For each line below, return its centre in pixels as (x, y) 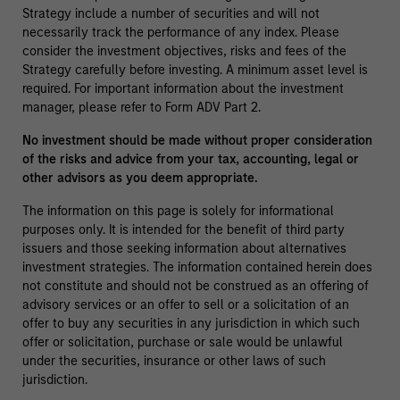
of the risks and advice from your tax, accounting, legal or (190, 160)
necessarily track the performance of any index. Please (180, 33)
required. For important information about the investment (183, 89)
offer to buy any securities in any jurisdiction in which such (191, 324)
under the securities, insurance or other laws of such (174, 362)
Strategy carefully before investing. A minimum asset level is (195, 71)
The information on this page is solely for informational (178, 212)
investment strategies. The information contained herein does (197, 268)
